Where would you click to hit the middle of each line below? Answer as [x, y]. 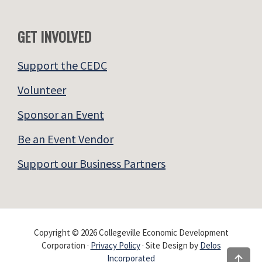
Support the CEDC [62, 65]
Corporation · [66, 246]
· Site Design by [170, 246]
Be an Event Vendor [65, 139]
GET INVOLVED [54, 37]
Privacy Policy [115, 246]
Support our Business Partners [92, 164]
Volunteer [42, 90]
